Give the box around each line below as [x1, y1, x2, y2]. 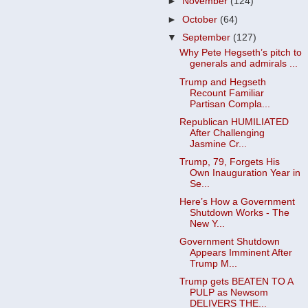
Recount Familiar [189, 87, 264, 98]
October [182, 14, 221, 25]
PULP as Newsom [189, 287, 268, 298]
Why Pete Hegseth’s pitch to [179, 47, 302, 58]
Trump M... [189, 258, 237, 269]
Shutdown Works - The [189, 207, 289, 218]
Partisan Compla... [189, 98, 270, 109]
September [182, 32, 234, 43]
